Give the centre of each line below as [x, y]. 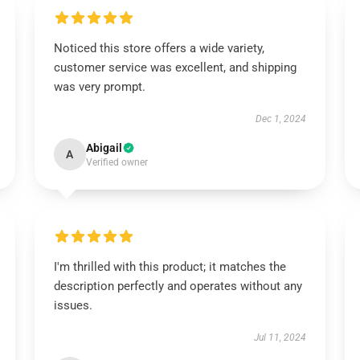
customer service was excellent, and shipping [175, 67]
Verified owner [117, 162]
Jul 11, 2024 [280, 337]
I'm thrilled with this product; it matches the [170, 267]
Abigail [104, 148]
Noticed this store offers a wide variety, [159, 48]
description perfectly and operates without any [178, 286]
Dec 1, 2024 [281, 119]
